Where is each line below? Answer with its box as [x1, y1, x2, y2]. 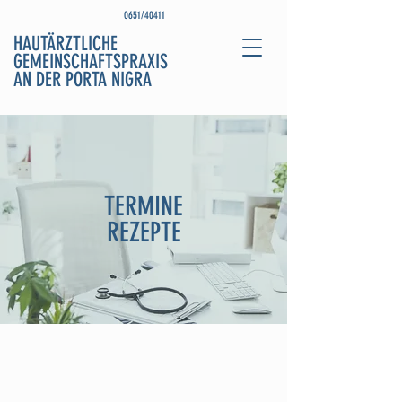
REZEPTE [106, 216, 181, 249]
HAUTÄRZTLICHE [13, 31, 118, 56]
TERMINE [104, 190, 183, 223]
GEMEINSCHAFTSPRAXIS [13, 49, 168, 74]
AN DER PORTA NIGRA [13, 67, 152, 92]
